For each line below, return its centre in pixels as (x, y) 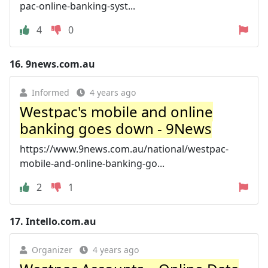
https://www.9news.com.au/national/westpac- (124, 149)
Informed (51, 92)
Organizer (52, 249)
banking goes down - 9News (116, 128)
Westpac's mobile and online (116, 111)
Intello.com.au (61, 221)
